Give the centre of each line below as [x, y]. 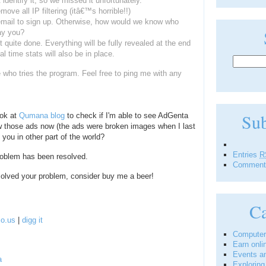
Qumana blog [42, 115]
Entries [246, 155]
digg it [32, 220]
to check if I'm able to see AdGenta [126, 115]
